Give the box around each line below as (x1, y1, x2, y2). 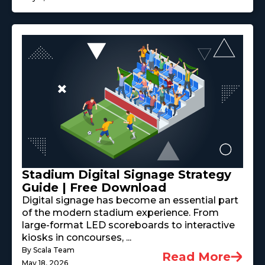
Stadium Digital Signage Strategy (22, 167, 231, 182)
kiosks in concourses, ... (22, 231, 131, 243)
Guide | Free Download (22, 180, 166, 195)
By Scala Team (22, 245, 75, 254)
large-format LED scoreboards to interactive (22, 219, 235, 231)
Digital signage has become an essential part (22, 194, 238, 206)
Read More (162, 249, 231, 264)
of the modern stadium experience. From (22, 206, 219, 218)
